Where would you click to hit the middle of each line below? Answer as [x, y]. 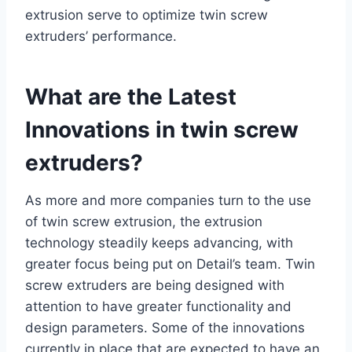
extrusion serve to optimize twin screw [147, 15]
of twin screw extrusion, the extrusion [144, 221]
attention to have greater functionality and [158, 306]
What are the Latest [131, 96]
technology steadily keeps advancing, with [159, 242]
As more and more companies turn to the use [168, 200]
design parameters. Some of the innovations [165, 327]
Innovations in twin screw [162, 129]
